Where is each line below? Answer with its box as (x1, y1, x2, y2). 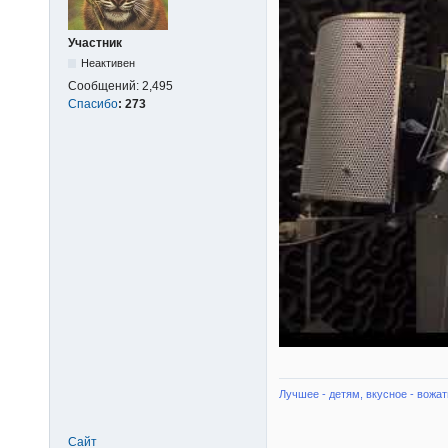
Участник (68, 35, 122, 50)
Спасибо (68, 96, 118, 111)
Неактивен (81, 56, 136, 69)
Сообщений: (68, 78, 142, 93)
